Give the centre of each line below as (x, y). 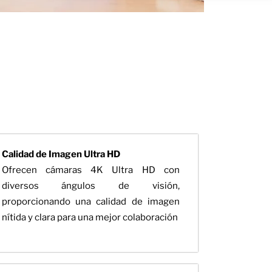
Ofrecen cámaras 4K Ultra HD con (90, 170)
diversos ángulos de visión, (90, 185)
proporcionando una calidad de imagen (90, 201)
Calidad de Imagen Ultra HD (61, 154)
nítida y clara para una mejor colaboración (90, 217)
